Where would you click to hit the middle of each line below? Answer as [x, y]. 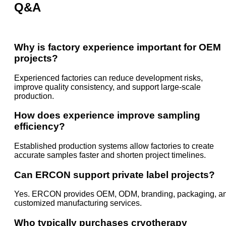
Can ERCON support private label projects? [115, 175]
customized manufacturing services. [78, 203]
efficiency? [40, 127]
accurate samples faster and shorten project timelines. [110, 155]
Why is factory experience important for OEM [118, 47]
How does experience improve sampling [107, 116]
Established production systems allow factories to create [114, 146]
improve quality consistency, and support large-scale [107, 87]
